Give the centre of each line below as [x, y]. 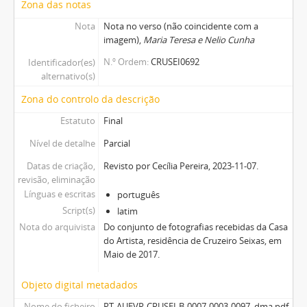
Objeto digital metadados [79, 284]
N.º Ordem [125, 61]
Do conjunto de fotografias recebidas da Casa [195, 226]
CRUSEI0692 [175, 61]
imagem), [123, 39]
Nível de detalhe [62, 143]
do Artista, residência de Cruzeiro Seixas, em [192, 240]
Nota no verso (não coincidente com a [181, 26]
